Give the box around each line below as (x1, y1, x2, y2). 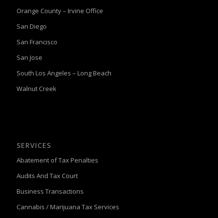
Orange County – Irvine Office (16, 6, 103, 15)
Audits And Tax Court (16, 171, 78, 181)
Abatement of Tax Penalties (16, 156, 98, 165)
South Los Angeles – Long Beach (16, 68, 111, 77)
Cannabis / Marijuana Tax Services (16, 202, 119, 212)
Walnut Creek (16, 84, 56, 93)
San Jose (16, 53, 42, 62)
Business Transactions (16, 187, 84, 196)
